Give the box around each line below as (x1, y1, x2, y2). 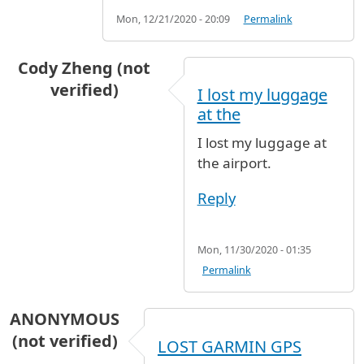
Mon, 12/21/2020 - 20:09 (116, 11, 230, 26)
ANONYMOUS (10, 307, 119, 330)
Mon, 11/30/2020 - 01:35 (197, 242, 311, 257)
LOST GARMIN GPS (158, 335, 301, 357)
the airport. (197, 153, 271, 172)
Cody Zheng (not (18, 56, 151, 79)
